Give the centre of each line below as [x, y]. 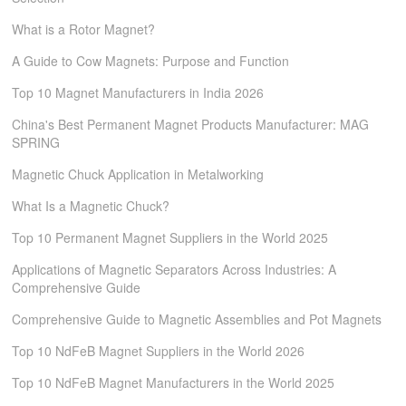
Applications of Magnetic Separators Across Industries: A [174, 269]
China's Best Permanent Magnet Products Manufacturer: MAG [191, 124]
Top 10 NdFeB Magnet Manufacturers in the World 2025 [174, 382]
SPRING [36, 142]
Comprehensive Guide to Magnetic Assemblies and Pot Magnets [197, 319]
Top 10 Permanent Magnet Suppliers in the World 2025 [170, 237]
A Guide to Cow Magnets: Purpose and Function [151, 61]
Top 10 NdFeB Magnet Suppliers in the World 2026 [159, 351]
